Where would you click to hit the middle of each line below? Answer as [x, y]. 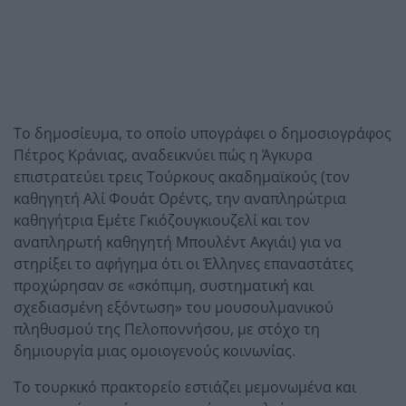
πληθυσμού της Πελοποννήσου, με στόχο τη [167, 329]
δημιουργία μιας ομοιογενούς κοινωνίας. [155, 350]
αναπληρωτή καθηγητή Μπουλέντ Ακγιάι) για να [178, 242]
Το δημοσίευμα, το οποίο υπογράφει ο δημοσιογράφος [203, 133]
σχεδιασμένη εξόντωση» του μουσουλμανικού [174, 307]
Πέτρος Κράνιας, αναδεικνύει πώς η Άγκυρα [163, 155]
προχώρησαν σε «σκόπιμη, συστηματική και [164, 285]
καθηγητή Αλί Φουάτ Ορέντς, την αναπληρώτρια [180, 198]
